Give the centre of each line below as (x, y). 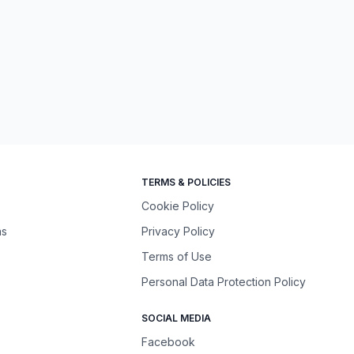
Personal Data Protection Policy (224, 282)
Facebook (169, 342)
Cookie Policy (178, 206)
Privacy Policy (179, 231)
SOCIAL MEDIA (177, 318)
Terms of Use (177, 256)
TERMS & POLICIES (186, 182)
